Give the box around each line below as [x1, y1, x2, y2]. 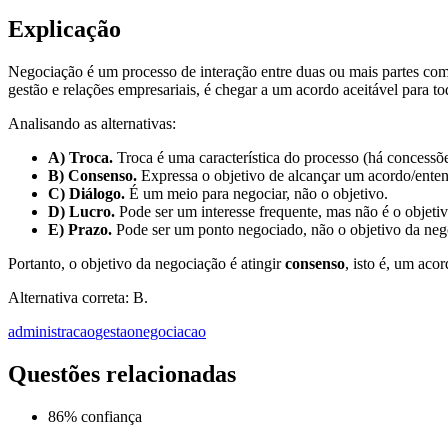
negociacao [135, 323, 206, 341]
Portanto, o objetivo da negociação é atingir [8, 255, 285, 273]
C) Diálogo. [48, 185, 125, 203]
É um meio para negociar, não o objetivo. [125, 185, 388, 203]
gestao [95, 323, 135, 341]
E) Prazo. [48, 221, 112, 239]
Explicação [8, 16, 121, 43]
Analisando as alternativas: [8, 115, 176, 133]
